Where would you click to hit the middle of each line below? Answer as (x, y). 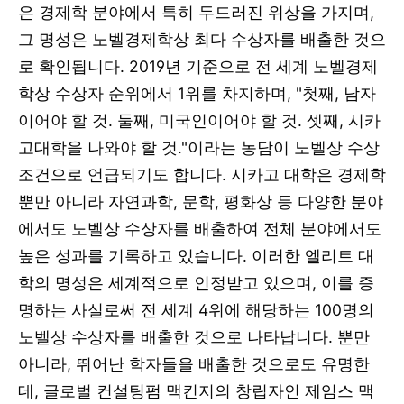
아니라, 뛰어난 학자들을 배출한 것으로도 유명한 (194, 363)
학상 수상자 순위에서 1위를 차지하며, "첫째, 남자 (197, 93)
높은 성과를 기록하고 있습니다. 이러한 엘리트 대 (196, 255)
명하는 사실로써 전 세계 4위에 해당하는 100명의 (196, 309)
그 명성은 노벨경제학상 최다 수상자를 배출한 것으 (202, 39)
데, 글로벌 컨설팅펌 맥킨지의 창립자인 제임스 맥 (196, 390)
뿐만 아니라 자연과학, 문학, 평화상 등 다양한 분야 (201, 201)
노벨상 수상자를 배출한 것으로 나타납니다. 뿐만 (194, 336)
